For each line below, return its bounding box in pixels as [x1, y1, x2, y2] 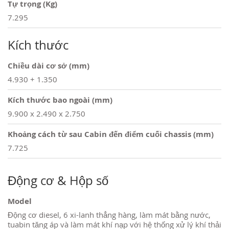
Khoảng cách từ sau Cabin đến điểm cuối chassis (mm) [8, 128, 214, 140]
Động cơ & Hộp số [8, 172, 108, 189]
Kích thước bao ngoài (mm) [8, 94, 112, 105]
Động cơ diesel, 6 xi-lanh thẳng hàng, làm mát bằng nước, [8, 209, 211, 220]
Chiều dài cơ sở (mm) [8, 60, 89, 71]
